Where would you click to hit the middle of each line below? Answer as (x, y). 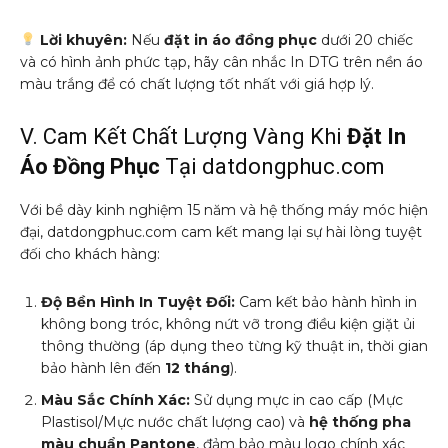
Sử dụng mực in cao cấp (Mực (296, 399)
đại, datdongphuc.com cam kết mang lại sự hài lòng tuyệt (221, 231)
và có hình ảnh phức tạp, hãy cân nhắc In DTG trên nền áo (221, 61)
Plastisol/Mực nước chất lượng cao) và (175, 421)
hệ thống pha (360, 421)
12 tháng (197, 367)
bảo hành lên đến (103, 367)
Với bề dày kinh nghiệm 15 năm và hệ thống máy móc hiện (224, 209)
